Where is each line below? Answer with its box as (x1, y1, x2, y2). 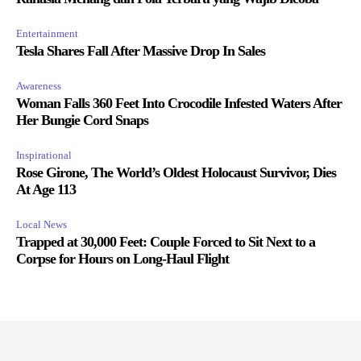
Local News (16, 218, 67, 230)
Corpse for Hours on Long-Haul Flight (16, 250, 229, 267)
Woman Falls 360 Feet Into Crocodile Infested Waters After (16, 94, 342, 111)
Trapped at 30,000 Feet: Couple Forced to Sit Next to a (16, 233, 315, 250)
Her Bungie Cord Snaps (16, 111, 148, 128)
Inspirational (16, 148, 72, 161)
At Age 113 (16, 180, 76, 197)
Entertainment (16, 27, 78, 39)
